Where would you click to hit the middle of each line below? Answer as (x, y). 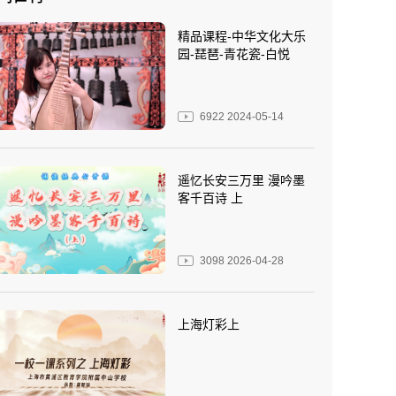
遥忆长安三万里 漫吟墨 (241, 180)
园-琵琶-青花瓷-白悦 (234, 54)
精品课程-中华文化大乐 (242, 36)
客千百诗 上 (210, 198)
